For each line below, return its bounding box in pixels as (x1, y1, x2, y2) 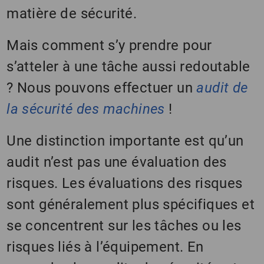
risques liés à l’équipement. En (6, 239, 204, 256)
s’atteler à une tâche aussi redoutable (6, 58, 250, 75)
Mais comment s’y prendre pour (6, 37, 212, 54)
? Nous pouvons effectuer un (6, 80, 197, 97)
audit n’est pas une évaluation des (6, 154, 227, 171)
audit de (196, 80, 248, 97)
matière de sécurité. (6, 5, 137, 22)
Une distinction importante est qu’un (6, 133, 244, 150)
